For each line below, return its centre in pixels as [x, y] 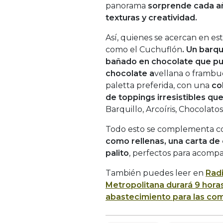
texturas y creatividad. [151, 17]
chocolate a [130, 73]
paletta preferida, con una [159, 85]
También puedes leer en [156, 173]
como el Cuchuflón [144, 49]
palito [117, 153]
